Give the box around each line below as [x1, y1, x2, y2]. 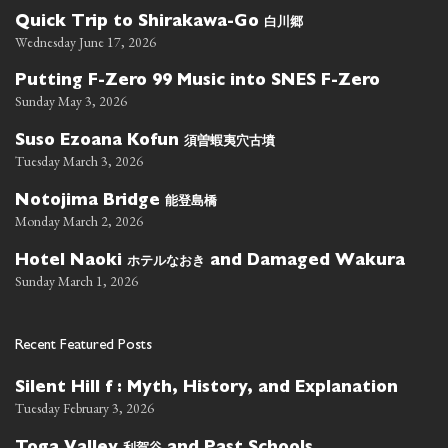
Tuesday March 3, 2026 [15, 151, 143, 170]
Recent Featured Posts [15, 338, 152, 354]
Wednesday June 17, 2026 [15, 32, 156, 51]
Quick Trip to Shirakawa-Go [15, 14, 264, 31]
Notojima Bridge [15, 193, 165, 210]
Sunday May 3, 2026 [15, 91, 127, 110]
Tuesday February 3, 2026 [15, 398, 154, 417]
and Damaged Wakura [205, 253, 405, 270]
